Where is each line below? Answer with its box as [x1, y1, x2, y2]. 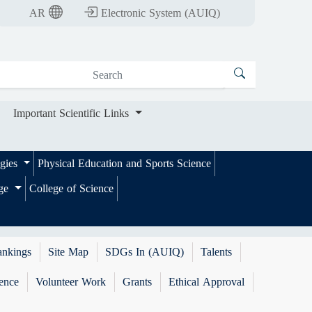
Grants [123, 271, 153, 292]
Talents [201, 241, 233, 263]
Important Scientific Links [13, 102, 133, 124]
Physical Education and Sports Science [38, 153, 212, 174]
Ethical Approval [169, 271, 245, 292]
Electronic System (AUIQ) [101, 2, 221, 24]
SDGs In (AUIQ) [105, 241, 185, 263]
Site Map [48, 241, 89, 263]
